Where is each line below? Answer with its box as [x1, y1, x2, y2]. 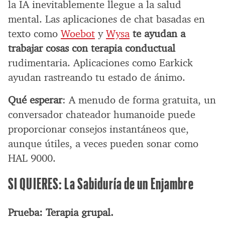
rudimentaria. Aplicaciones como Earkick [8, 56, 193, 69]
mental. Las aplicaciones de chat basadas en [8, 12, 205, 26]
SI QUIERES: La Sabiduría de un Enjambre [8, 173, 194, 192]
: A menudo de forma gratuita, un [62, 93, 216, 106]
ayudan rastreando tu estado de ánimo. [8, 70, 185, 84]
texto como [8, 27, 61, 40]
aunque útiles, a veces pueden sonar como [8, 137, 198, 150]
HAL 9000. [8, 151, 56, 165]
